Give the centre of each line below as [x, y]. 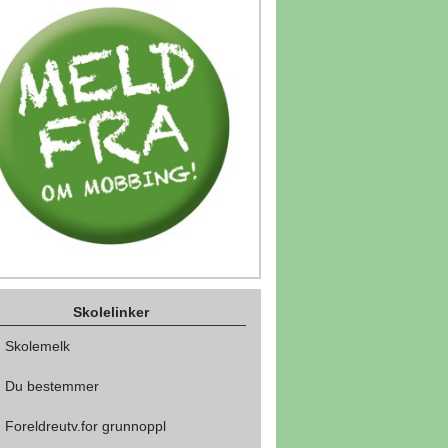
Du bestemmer [52, 386]
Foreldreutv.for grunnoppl [85, 426]
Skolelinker [111, 312]
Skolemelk [37, 346]
